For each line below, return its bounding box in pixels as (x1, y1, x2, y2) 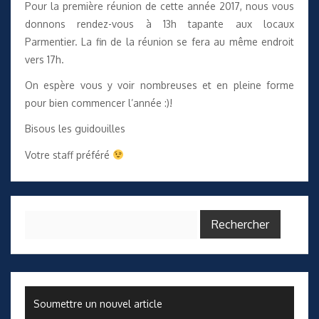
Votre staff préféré (25, 148, 113, 161)
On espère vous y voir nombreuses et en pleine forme (25, 79, 294, 92)
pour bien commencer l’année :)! (25, 97, 172, 110)
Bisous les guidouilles (25, 122, 125, 135)
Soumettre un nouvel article (33, 297, 162, 310)
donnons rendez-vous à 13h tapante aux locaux (25, 17, 294, 30)
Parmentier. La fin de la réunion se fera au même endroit (25, 35, 294, 48)
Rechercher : (24, 209, 86, 224)
